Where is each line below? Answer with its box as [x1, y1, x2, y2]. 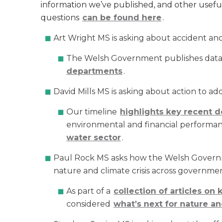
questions [41, 13, 81, 22]
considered [66, 199, 112, 209]
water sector [66, 133, 121, 142]
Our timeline [66, 107, 119, 116]
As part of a [66, 186, 113, 196]
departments [66, 66, 122, 76]
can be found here [82, 13, 162, 22]
